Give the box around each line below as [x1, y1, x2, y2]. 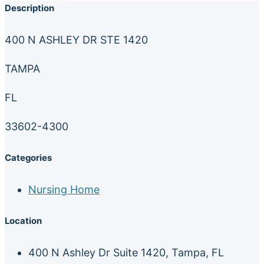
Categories [5, 152, 52, 163]
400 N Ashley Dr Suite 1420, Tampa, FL [28, 246, 224, 259]
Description [5, 3, 54, 14]
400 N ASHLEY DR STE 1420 [5, 33, 148, 46]
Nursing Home [28, 183, 100, 196]
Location [5, 215, 42, 226]
